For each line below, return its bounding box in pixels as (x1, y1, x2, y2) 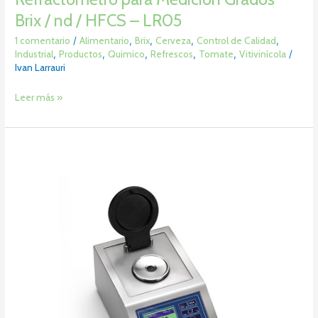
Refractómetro (14, 143, 79, 155)
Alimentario (79, 35, 130, 47)
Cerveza (155, 35, 192, 47)
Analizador (14, 159, 60, 171)
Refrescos (150, 48, 194, 60)
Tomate (199, 48, 234, 60)
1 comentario (15, 35, 71, 47)
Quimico (108, 48, 146, 60)
